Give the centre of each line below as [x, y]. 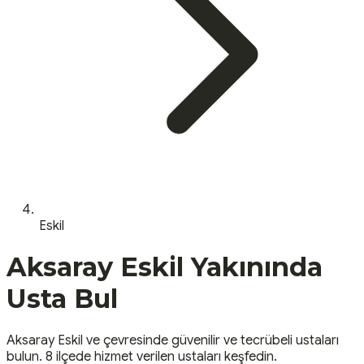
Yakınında [253, 267]
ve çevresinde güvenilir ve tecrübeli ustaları [211, 340]
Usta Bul [62, 299]
